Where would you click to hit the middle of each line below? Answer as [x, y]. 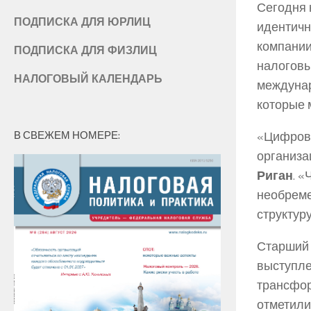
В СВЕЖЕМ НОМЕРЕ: [67, 135]
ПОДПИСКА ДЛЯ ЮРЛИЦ [82, 21]
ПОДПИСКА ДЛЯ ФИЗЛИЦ [85, 50]
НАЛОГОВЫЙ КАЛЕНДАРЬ [88, 78]
